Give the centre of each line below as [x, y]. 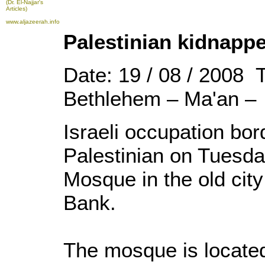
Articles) [17, 9]
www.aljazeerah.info [33, 22]
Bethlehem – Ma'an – [160, 98]
